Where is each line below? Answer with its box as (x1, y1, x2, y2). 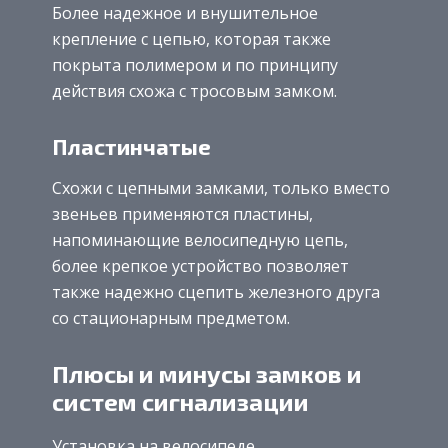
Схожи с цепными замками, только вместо (52, 177, 390, 200)
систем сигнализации (52, 387, 309, 417)
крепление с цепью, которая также (52, 27, 331, 50)
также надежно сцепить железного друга (52, 281, 380, 304)
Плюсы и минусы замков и (52, 359, 362, 389)
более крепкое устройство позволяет (52, 255, 349, 278)
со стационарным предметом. (52, 307, 290, 330)
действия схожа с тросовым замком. (52, 79, 337, 102)
